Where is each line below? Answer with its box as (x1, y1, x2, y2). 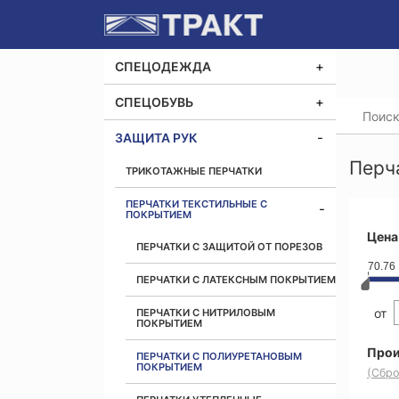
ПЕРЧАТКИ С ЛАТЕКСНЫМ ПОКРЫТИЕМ (136, 273, 336, 286)
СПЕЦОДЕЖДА (115, 59, 211, 74)
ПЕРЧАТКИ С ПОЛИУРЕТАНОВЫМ (136, 350, 302, 362)
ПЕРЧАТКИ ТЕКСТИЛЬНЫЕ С (126, 198, 267, 210)
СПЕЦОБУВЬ (115, 94, 193, 110)
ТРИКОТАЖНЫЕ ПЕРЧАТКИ (126, 165, 262, 177)
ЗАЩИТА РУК (115, 130, 198, 145)
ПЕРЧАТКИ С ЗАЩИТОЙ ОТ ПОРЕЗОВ (136, 240, 322, 253)
